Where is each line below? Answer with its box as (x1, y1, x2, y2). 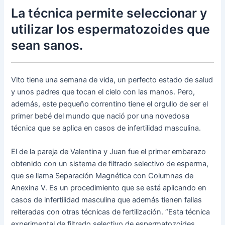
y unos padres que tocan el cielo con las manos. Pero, (11, 87, 195, 96)
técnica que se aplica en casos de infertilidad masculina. (11, 123, 201, 133)
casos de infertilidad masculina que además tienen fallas (11, 195, 202, 205)
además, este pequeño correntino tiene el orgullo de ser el (11, 99, 208, 108)
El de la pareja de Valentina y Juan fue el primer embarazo (11, 147, 206, 157)
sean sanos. (11, 38, 83, 53)
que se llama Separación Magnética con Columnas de (11, 171, 194, 181)
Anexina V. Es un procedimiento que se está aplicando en (11, 183, 207, 193)
